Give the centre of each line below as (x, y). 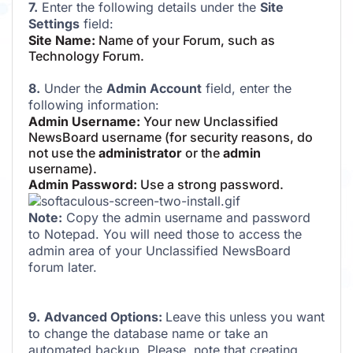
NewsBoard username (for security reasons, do (171, 137)
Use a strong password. (210, 184)
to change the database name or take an (148, 333)
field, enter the (247, 88)
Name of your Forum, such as (187, 40)
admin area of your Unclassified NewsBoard (160, 250)
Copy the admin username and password (186, 217)
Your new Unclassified (211, 121)
